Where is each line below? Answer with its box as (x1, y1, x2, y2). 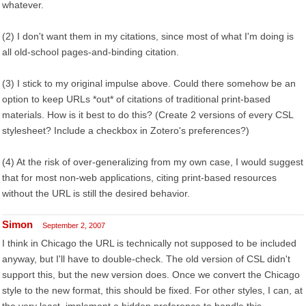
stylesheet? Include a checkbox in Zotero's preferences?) (2, 125, 249, 136)
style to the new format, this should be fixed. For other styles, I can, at (2, 285, 303, 296)
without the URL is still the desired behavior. (2, 188, 190, 199)
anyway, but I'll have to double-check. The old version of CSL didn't (2, 253, 290, 264)
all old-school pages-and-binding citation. (2, 46, 179, 57)
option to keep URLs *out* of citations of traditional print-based (2, 94, 270, 105)
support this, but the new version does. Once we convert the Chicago (2, 269, 300, 280)
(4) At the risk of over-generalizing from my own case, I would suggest (2, 156, 303, 167)
